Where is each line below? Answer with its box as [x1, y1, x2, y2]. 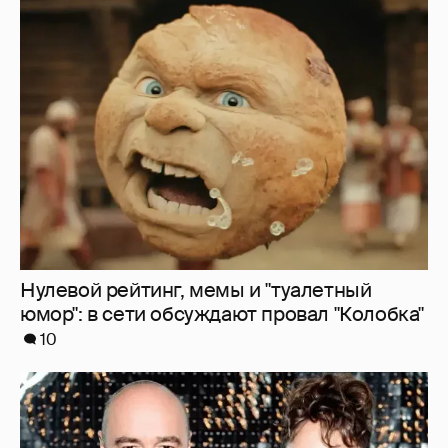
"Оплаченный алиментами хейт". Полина [20, 411, 402, 438]
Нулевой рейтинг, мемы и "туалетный [20, 27, 372, 54]
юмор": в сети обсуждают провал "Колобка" [20, 51, 425, 78]
